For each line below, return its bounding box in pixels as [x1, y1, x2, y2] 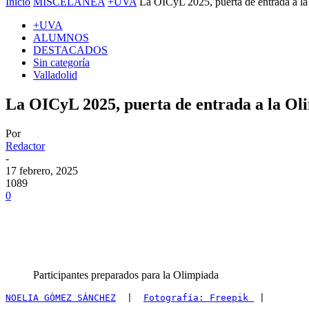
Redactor [6, 140, 45, 152]
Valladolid [33, 69, 77, 81]
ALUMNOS [33, 32, 89, 44]
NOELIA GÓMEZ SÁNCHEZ [6, 292, 116, 303]
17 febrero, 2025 [6, 165, 78, 177]
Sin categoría [33, 57, 90, 69]
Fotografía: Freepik [143, 292, 254, 303]
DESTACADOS [33, 44, 108, 57]
